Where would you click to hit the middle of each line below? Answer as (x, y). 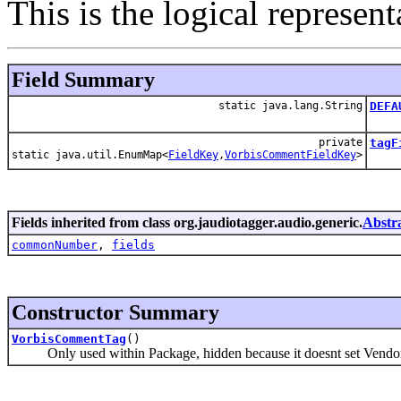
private (341, 142)
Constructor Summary (115, 312)
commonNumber (55, 244)
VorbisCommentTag (69, 338)
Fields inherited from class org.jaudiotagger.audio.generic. (187, 222)
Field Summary (83, 79)
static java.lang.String (290, 105)
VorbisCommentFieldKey (290, 154)
